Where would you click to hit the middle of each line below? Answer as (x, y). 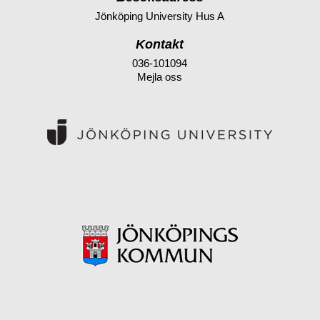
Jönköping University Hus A (160, 16)
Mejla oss (160, 76)
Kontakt (160, 44)
